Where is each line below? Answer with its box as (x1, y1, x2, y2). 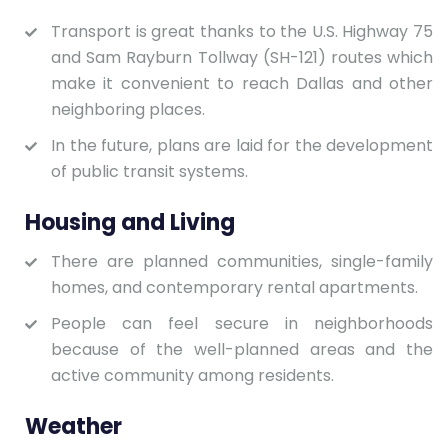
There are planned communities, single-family (51, 249, 433, 273)
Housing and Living (25, 206, 235, 238)
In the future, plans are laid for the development (51, 133, 433, 157)
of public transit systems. (51, 159, 248, 183)
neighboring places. (51, 97, 205, 121)
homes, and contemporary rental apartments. (51, 275, 418, 299)
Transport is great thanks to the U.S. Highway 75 (51, 19, 433, 43)
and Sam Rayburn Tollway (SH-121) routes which (51, 45, 433, 69)
